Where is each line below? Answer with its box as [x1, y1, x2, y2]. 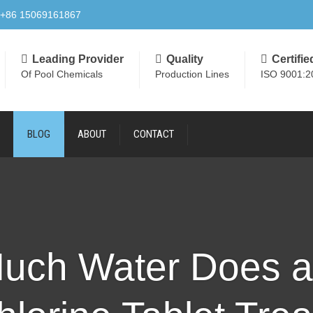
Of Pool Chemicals [21, 68, 103, 80]
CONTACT [133, 127, 174, 140]
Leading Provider [32, 52, 124, 65]
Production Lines [155, 68, 229, 80]
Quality [166, 52, 203, 65]
